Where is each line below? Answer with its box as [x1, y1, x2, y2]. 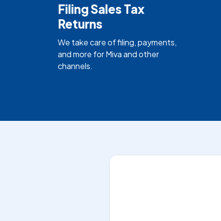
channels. [58, 60, 93, 71]
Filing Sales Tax [58, 1, 145, 16]
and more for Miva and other [58, 48, 159, 59]
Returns [58, 16, 103, 31]
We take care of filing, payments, [58, 37, 177, 47]
